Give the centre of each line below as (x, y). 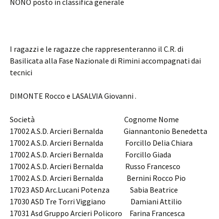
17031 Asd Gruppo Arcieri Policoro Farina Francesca (97, 213)
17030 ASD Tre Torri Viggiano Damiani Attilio (96, 201)
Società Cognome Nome (94, 119)
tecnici (21, 72)
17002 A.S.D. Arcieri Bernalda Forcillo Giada (90, 154)
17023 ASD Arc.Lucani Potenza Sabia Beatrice (94, 190)
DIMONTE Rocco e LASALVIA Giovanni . (73, 96)
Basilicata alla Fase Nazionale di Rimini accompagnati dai (105, 61)
